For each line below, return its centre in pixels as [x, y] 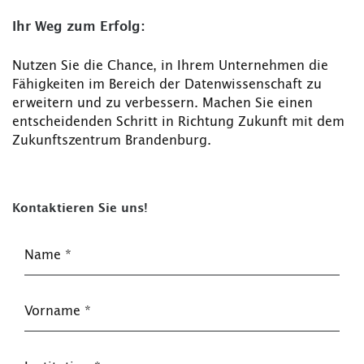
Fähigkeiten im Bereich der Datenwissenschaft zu [167, 85]
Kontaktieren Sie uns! [80, 209]
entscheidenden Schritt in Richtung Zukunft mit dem [178, 122]
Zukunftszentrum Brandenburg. [112, 141]
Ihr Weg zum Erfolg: [78, 27]
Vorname [54, 312]
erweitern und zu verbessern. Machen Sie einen [162, 104]
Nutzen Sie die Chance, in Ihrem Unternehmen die [170, 66]
